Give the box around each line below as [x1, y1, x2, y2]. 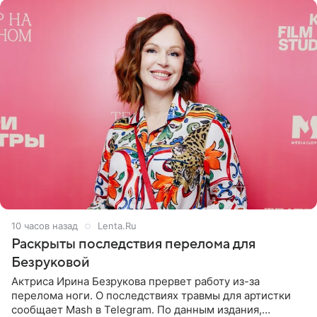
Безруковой [11, 255, 90, 271]
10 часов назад [11, 220, 78, 232]
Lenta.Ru [98, 220, 137, 232]
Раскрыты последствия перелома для [11, 236, 255, 253]
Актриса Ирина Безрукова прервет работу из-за [11, 275, 260, 289]
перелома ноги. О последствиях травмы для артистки [11, 289, 291, 303]
